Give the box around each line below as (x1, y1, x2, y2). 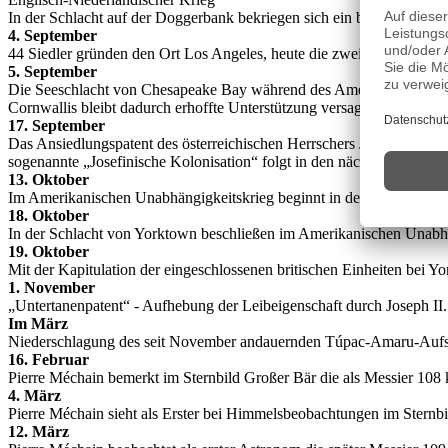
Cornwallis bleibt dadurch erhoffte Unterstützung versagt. (8, 99, 370, 116)
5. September (8, 63, 97, 80)
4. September (8, 27, 97, 44)
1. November (8, 279, 95, 296)
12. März (8, 423, 69, 440)
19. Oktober (8, 243, 89, 260)
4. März (8, 387, 61, 404)
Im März (8, 315, 68, 332)
